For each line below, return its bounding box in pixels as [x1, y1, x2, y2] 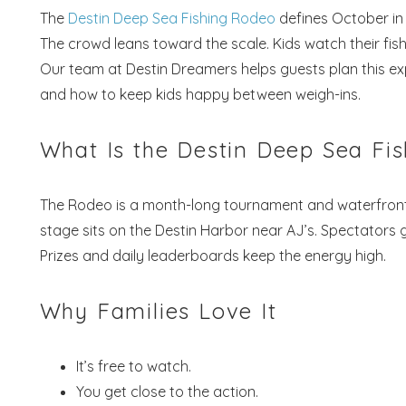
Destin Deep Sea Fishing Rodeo [63, 8, 279, 27]
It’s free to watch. [75, 356, 191, 375]
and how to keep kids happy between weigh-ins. [39, 84, 361, 103]
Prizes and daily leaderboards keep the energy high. [39, 246, 386, 265]
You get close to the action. [75, 382, 258, 401]
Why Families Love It [39, 296, 277, 324]
